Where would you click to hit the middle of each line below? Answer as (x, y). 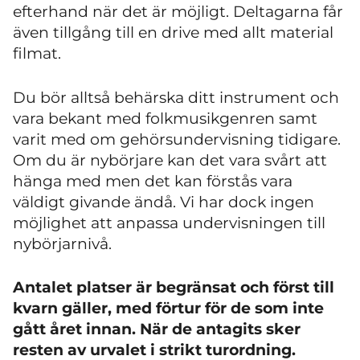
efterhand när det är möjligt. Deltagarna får (178, 12)
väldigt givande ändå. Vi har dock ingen (164, 202)
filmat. (37, 53)
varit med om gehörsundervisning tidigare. (177, 139)
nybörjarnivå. (62, 243)
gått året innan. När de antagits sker (157, 329)
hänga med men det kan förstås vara (153, 181)
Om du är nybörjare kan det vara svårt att (170, 160)
